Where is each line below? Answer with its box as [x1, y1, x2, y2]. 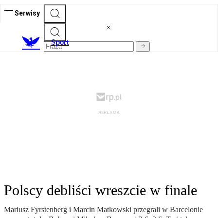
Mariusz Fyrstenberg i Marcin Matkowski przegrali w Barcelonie [4, 205, 203, 214]
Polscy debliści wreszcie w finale [4, 182, 197, 199]
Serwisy [15, 9, 40, 17]
